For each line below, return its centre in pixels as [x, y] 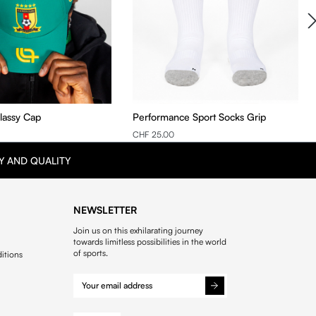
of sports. [90, 253]
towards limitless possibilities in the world [150, 242]
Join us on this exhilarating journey [138, 231]
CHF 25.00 [154, 135]
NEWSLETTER [105, 210]
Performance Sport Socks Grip [200, 116]
